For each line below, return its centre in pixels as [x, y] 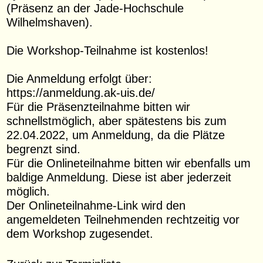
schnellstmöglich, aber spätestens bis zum [117, 120]
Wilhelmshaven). [50, 22]
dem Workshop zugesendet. [80, 233]
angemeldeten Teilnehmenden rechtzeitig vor [123, 219]
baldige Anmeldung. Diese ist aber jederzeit [119, 177]
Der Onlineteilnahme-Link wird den [96, 205]
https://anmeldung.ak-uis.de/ [81, 92]
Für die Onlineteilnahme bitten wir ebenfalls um [129, 163]
